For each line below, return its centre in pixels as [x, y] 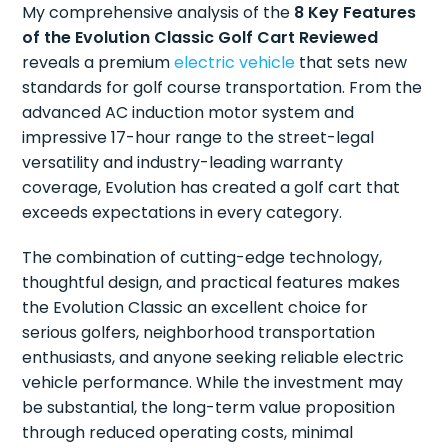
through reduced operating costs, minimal [188, 433]
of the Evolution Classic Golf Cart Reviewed [200, 38]
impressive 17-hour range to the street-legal [198, 138]
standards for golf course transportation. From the [222, 88]
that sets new [351, 63]
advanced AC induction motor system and [188, 113]
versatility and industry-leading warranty [183, 163]
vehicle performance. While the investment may [213, 383]
